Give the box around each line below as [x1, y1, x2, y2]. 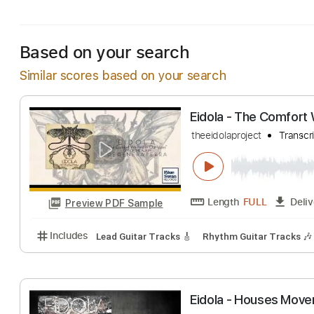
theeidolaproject [212, 178, 291, 193]
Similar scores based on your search [20, 68, 226, 83]
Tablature [224, 6, 274, 20]
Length [231, 251, 266, 266]
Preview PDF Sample [72, 254, 182, 268]
